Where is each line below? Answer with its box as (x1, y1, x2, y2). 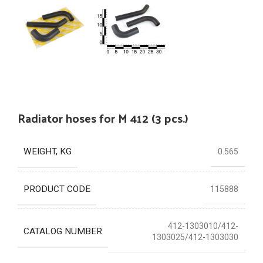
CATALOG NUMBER (23, 225, 102, 237)
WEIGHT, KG (23, 146, 72, 157)
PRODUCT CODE (23, 183, 90, 194)
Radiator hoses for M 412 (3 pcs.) (18, 107, 188, 129)
